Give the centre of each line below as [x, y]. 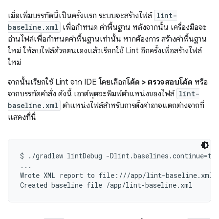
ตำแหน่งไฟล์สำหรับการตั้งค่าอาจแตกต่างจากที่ [132, 105]
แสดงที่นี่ [22, 117]
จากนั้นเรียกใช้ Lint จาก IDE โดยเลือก [67, 82]
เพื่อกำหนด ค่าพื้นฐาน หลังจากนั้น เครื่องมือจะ [134, 27]
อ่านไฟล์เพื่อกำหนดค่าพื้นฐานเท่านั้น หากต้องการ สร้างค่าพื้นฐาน [107, 39]
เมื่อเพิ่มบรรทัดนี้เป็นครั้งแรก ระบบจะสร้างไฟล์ [81, 15]
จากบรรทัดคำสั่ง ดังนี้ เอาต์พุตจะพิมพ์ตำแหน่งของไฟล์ [92, 94]
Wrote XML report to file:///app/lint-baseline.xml [117, 175]
